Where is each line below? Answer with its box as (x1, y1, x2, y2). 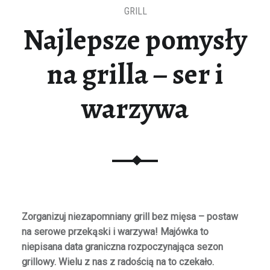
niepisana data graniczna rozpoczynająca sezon (21, 241, 223, 253)
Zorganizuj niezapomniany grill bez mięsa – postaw (21, 211, 238, 223)
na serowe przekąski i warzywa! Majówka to (21, 226, 209, 238)
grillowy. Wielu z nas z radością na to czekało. (21, 256, 214, 268)
